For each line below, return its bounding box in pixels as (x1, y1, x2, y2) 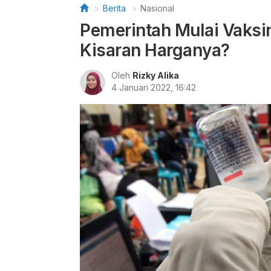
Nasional (140, 3, 174, 13)
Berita (103, 3, 126, 13)
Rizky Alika (132, 70, 179, 80)
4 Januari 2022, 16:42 (111, 82, 196, 93)
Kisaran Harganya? (80, 40, 230, 60)
